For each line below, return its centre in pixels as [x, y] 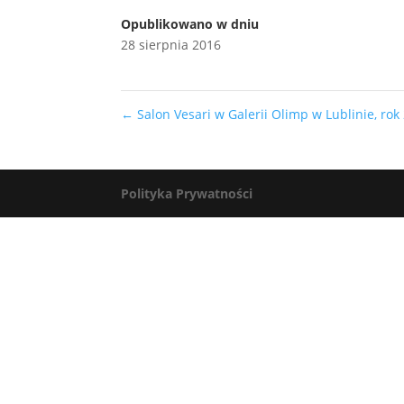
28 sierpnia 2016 [171, 45]
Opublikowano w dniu [190, 24]
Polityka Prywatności [187, 193]
